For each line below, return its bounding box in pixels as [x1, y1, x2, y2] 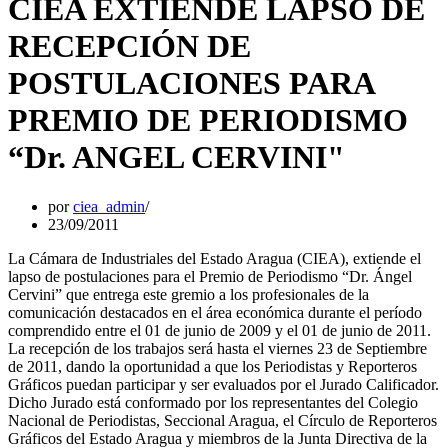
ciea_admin [73, 197, 145, 215]
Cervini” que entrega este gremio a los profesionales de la [8, 285, 369, 303]
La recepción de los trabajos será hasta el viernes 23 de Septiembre [8, 339, 427, 357]
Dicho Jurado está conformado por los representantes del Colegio [8, 393, 418, 411]
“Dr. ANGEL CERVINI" [8, 139, 345, 176]
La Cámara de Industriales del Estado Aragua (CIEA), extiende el [8, 249, 421, 267]
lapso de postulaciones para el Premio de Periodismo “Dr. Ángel [8, 267, 412, 285]
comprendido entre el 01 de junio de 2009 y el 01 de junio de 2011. [8, 321, 431, 339]
